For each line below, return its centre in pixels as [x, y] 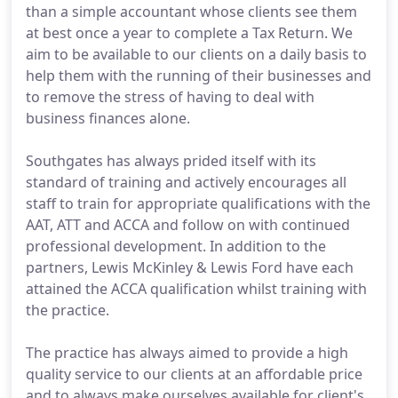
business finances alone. [108, 118]
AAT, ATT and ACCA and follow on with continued [188, 225]
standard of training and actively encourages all [186, 182]
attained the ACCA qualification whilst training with [196, 289]
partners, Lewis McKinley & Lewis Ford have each [190, 267]
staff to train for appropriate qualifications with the [198, 203]
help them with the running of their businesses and [199, 76]
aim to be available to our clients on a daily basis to [196, 54]
